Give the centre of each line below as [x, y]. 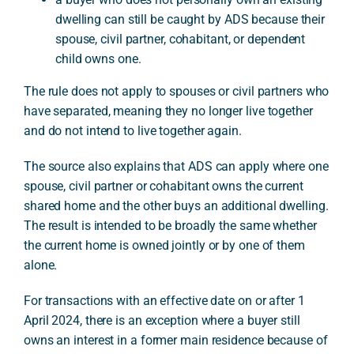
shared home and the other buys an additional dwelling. [176, 206]
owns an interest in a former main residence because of [175, 340]
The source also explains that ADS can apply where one [176, 166]
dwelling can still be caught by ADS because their [190, 19]
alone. [40, 265]
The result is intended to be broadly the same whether [170, 226]
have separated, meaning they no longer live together [168, 111]
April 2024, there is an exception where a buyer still [162, 320]
